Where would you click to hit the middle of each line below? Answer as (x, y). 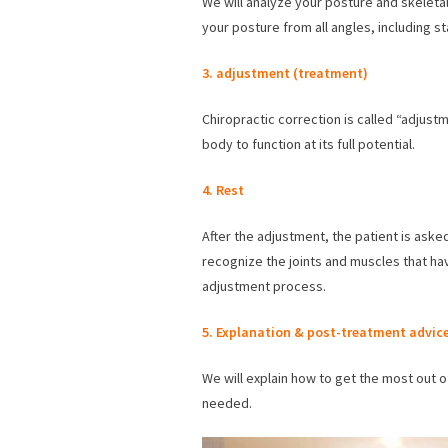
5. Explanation (246, 332)
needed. (227, 403)
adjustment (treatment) (292, 73)
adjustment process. (264, 286)
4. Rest (223, 190)
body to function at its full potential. (308, 144)
